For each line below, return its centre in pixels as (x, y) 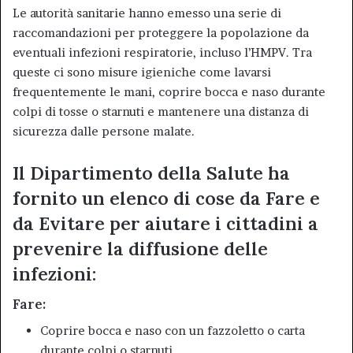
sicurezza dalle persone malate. (104, 131)
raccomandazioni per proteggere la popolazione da (161, 32)
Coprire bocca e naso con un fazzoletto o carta (173, 330)
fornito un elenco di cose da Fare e (166, 198)
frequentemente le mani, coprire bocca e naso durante (169, 91)
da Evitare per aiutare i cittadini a (165, 223)
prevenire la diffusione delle (140, 248)
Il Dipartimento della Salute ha (151, 173)
